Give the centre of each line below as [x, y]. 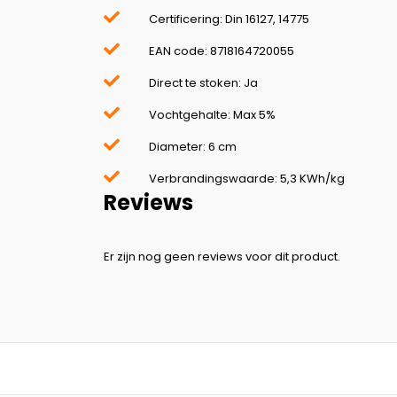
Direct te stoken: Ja [203, 83]
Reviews [148, 203]
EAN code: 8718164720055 [222, 51]
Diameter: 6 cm [193, 147]
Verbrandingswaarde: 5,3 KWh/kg [247, 179]
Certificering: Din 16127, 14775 [229, 19]
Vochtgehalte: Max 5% [212, 115]
